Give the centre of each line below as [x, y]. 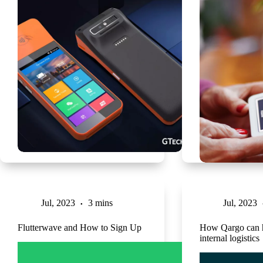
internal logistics [229, 238]
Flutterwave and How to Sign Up [80, 227]
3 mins [100, 203]
